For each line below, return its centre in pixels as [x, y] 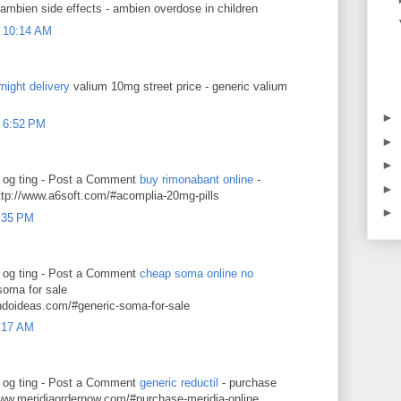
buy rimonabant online [198, 179]
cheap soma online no [196, 273]
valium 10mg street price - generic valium [179, 86]
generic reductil [181, 383]
